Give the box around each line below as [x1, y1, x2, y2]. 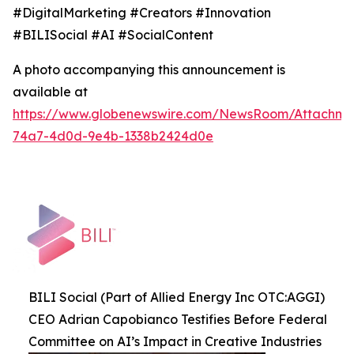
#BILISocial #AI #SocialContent [13, 26, 213, 43]
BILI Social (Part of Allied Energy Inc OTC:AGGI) [28, 288, 325, 305]
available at [13, 83, 88, 100]
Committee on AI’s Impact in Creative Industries [28, 333, 322, 349]
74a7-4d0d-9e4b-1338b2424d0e [13, 127, 213, 144]
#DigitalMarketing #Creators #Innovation [13, 4, 271, 21]
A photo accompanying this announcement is [13, 61, 285, 77]
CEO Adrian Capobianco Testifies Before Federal [28, 311, 327, 327]
